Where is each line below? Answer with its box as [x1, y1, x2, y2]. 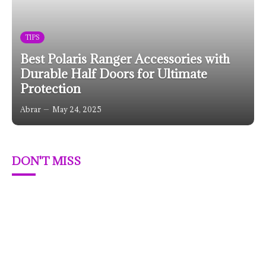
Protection [20, 81, 81, 97]
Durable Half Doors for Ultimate [20, 66, 207, 82]
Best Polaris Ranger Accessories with [20, 51, 230, 67]
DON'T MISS [12, 154, 81, 168]
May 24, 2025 [52, 104, 102, 114]
